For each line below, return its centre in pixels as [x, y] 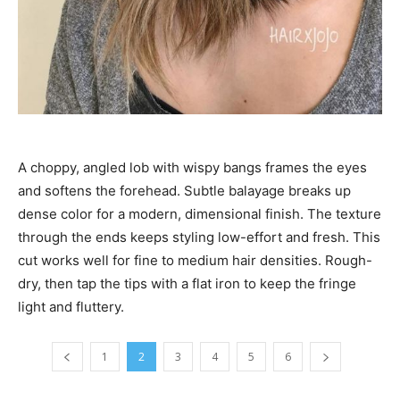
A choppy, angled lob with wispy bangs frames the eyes [192, 167]
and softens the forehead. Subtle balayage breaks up [184, 190]
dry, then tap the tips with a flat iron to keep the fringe [187, 283]
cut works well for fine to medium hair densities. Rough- [195, 260]
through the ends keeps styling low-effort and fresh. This [199, 237]
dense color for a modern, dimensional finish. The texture [200, 213]
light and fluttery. [71, 306]
